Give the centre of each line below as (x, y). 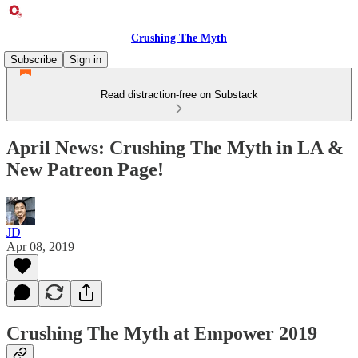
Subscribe (34, 60)
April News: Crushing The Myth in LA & (175, 147)
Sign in (86, 60)
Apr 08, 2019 (40, 246)
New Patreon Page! (85, 169)
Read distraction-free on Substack (179, 95)
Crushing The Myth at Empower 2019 (162, 333)
